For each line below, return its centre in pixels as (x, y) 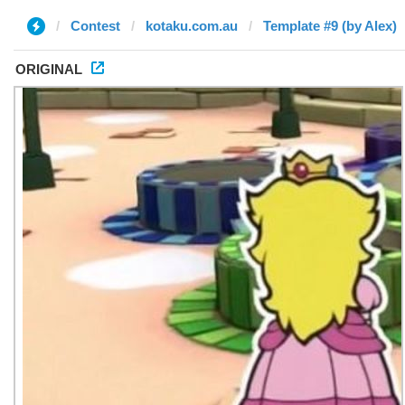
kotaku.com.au (192, 26)
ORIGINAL (49, 69)
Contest (95, 26)
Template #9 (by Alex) (330, 26)
